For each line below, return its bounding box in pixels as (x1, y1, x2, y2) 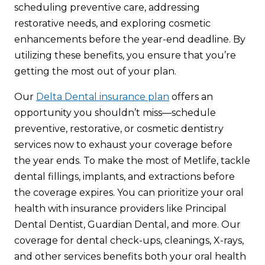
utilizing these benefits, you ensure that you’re (14, 50, 236, 62)
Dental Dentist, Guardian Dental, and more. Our (14, 219, 241, 231)
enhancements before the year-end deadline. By (14, 34, 245, 46)
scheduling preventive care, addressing (14, 2, 200, 14)
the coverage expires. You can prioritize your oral (14, 187, 244, 199)
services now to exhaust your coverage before (14, 139, 232, 151)
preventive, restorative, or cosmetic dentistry (14, 123, 224, 135)
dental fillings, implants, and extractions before (14, 171, 235, 183)
